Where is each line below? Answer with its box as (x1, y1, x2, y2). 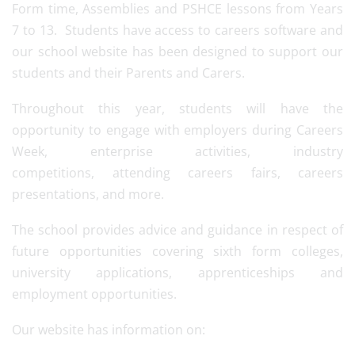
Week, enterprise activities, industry (12, 143, 343, 160)
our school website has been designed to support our (12, 43, 343, 60)
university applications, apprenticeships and (12, 264, 343, 281)
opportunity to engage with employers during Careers (12, 121, 343, 139)
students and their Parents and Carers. (12, 64, 245, 82)
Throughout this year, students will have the (12, 100, 343, 117)
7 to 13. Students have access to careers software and (12, 21, 343, 39)
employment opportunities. (12, 285, 180, 303)
